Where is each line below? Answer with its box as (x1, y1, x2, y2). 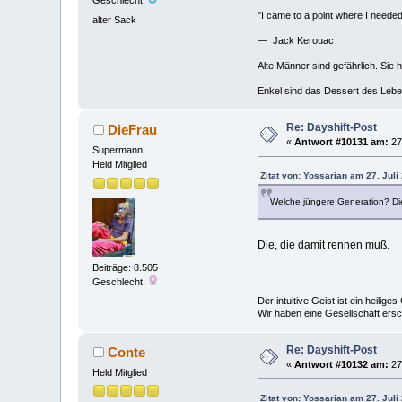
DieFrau (107, 122, 157, 138)
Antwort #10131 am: (294, 136, 389, 148)
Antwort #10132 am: (294, 358, 389, 370)
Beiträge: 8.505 (92, 261, 159, 273)
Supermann (92, 144, 144, 156)
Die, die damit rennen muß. (257, 239, 389, 252)
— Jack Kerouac (257, 35, 334, 47)
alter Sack (92, 13, 137, 25)
